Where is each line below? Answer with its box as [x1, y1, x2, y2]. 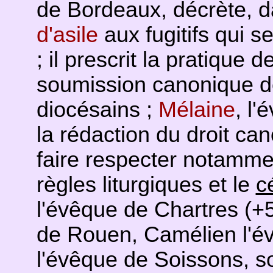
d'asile [36, 23, 98, 47]
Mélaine [158, 97, 235, 122]
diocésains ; [36, 97, 158, 122]
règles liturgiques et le [36, 172, 256, 197]
